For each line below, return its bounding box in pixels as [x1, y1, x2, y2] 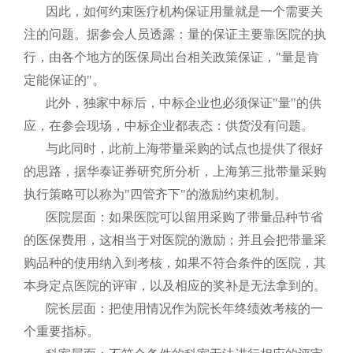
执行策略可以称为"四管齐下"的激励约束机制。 [24, 188, 287, 201]
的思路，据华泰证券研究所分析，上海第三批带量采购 [24, 165, 326, 178]
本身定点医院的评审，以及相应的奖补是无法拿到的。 [24, 279, 326, 292]
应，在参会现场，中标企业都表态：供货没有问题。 [24, 119, 314, 132]
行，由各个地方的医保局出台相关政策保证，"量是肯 [24, 50, 319, 64]
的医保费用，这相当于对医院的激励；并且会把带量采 [24, 233, 326, 247]
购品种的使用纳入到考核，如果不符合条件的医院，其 [24, 256, 326, 269]
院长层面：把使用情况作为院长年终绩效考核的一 [46, 302, 323, 315]
